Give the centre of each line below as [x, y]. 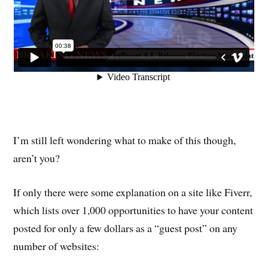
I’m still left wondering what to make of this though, [125, 140]
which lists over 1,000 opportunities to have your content [133, 210]
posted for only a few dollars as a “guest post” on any [126, 228]
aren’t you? [37, 158]
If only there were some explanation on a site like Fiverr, [133, 192]
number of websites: [57, 246]
